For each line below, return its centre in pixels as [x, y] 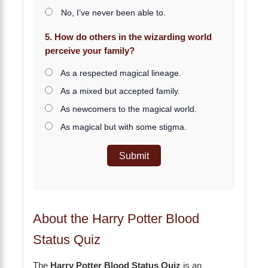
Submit [134, 155]
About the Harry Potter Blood [116, 218]
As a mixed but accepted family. [119, 91]
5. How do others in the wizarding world [128, 37]
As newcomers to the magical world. [128, 109]
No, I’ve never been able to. [112, 12]
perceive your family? [90, 51]
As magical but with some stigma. [123, 127]
